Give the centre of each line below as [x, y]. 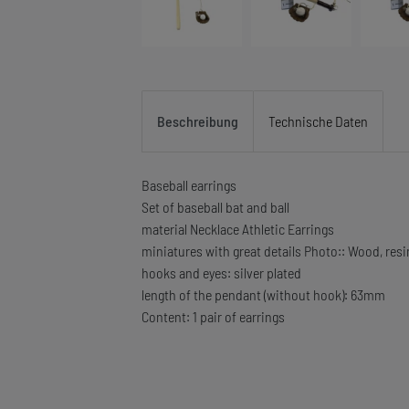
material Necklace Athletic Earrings [237, 228]
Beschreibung [197, 121]
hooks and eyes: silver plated [221, 272]
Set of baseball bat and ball [215, 206]
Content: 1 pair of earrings [213, 316]
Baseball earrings [189, 184]
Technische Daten [318, 121]
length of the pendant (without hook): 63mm [263, 294]
